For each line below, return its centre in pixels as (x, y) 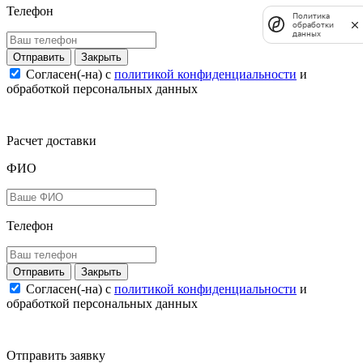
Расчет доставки (51, 140)
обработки (313, 24)
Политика (311, 15)
